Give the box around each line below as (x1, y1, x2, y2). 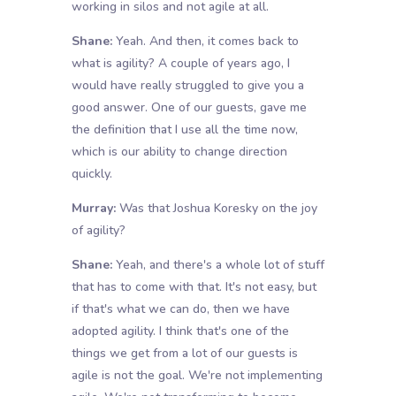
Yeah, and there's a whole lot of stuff (111, 256, 324, 274)
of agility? (71, 222, 126, 240)
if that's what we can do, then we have (71, 301, 290, 318)
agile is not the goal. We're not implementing (71, 367, 323, 385)
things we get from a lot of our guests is (71, 345, 298, 362)
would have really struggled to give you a (71, 77, 304, 95)
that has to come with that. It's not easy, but (71, 278, 316, 296)
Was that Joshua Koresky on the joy (115, 200, 317, 217)
